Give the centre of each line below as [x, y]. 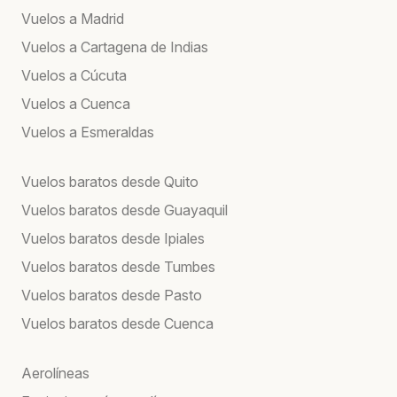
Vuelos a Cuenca [76, 103]
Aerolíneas [55, 373]
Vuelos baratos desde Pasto [112, 295]
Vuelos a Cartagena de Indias [115, 47]
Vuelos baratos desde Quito [110, 181]
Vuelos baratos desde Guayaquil [125, 210]
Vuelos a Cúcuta [74, 75]
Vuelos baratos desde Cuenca [117, 323]
